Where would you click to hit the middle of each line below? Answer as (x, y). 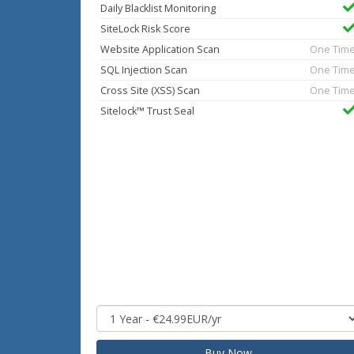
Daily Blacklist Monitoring (158, 9)
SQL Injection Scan (144, 70)
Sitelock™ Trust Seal (147, 111)
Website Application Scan (160, 50)
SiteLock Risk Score (145, 29)
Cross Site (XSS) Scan (150, 91)
